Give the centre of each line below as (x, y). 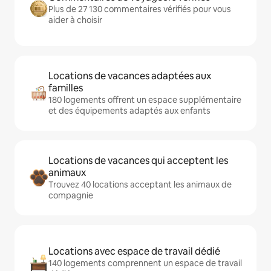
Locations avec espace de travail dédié (134, 251)
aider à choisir (75, 20)
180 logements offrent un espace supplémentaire (145, 100)
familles (66, 88)
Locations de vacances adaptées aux (130, 76)
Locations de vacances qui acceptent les (138, 161)
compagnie (71, 195)
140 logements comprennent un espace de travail (145, 263)
